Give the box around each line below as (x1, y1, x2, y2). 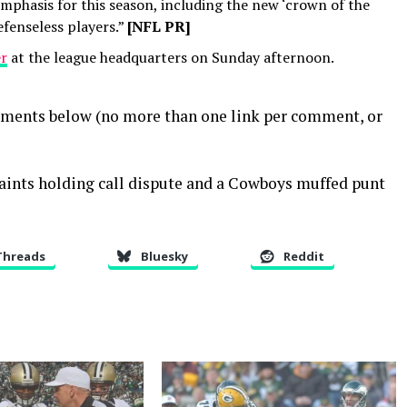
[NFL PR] (127, 16, 191, 36)
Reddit (283, 248, 324, 264)
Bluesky (141, 248, 188, 264)
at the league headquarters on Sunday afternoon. (7, 47, 333, 67)
